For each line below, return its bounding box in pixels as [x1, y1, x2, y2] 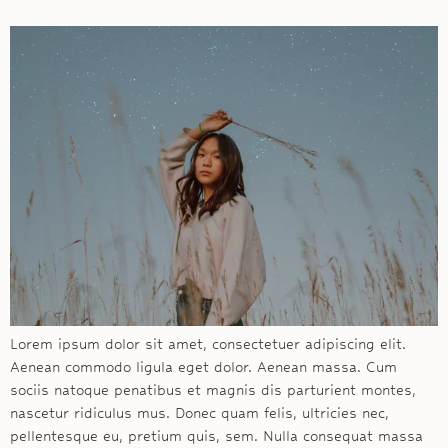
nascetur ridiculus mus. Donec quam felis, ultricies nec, [10, 404, 389, 421]
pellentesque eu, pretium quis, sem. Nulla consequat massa [10, 427, 423, 444]
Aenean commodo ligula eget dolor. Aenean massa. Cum [10, 358, 397, 375]
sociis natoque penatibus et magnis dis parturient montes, [10, 381, 416, 398]
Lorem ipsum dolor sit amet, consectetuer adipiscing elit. [10, 335, 406, 352]
